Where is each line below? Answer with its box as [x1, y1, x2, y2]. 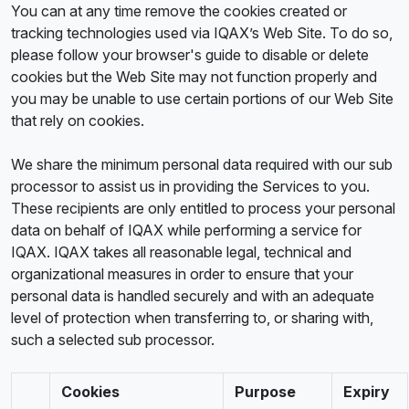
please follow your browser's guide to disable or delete [11, 46, 369, 64]
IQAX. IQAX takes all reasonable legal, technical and [11, 243, 351, 261]
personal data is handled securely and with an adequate [11, 287, 374, 305]
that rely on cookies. [11, 111, 144, 130]
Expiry [343, 383, 390, 401]
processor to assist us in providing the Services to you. [11, 177, 370, 195]
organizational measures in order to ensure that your [11, 265, 353, 283]
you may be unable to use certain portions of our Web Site [11, 89, 393, 108]
